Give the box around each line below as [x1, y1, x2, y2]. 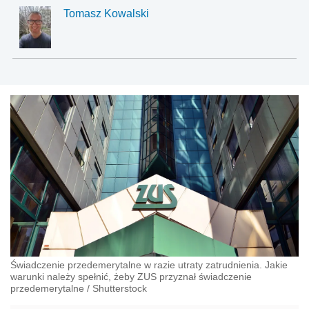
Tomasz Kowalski [63, 8, 150, 19]
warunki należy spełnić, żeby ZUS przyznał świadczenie [10, 271, 252, 283]
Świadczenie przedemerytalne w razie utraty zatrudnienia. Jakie [10, 259, 288, 271]
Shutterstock [92, 283, 147, 295]
